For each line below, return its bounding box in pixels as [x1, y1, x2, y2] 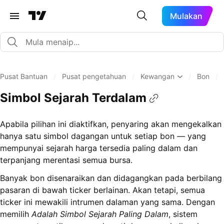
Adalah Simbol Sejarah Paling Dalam [31, 209, 168, 219]
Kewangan [140, 72, 174, 80]
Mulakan [170, 11, 203, 21]
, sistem [168, 209, 197, 219]
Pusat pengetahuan [62, 72, 126, 80]
